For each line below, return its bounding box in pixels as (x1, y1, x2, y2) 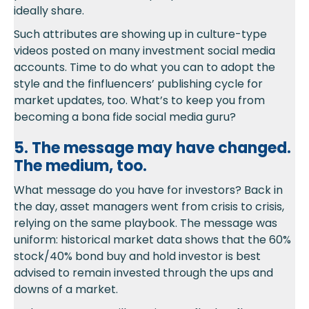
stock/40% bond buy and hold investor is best (14, 248, 261, 265)
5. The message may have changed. (14, 137, 291, 159)
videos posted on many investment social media (14, 43, 275, 59)
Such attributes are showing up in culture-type (14, 26, 267, 43)
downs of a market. (14, 281, 118, 298)
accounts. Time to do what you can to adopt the (14, 59, 275, 76)
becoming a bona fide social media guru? (14, 109, 236, 126)
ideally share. (14, 3, 84, 19)
